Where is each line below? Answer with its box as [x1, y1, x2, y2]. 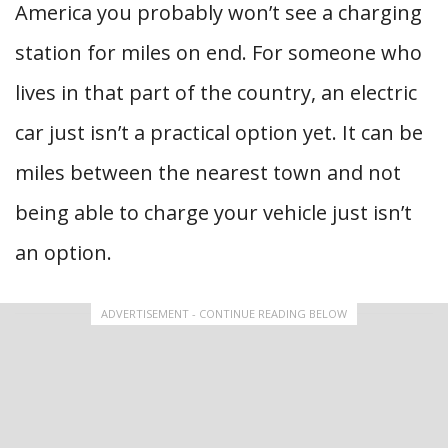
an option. [15, 239, 112, 266]
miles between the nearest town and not [15, 159, 401, 186]
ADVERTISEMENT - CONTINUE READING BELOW [101, 306, 347, 321]
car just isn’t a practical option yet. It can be [15, 119, 423, 146]
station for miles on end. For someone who [15, 39, 422, 66]
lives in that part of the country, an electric [15, 79, 417, 106]
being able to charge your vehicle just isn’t [15, 199, 412, 226]
